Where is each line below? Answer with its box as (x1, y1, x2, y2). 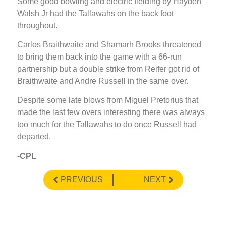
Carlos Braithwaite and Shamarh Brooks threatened (17, 40, 201, 49)
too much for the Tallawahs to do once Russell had (17, 120, 197, 129)
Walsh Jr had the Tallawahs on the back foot (17, 9, 174, 18)
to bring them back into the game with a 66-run (17, 52, 182, 62)
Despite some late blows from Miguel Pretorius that (17, 96, 198, 105)
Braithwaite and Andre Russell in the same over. (17, 77, 188, 86)
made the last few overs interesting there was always (17, 108, 205, 117)
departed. (17, 132, 53, 141)
